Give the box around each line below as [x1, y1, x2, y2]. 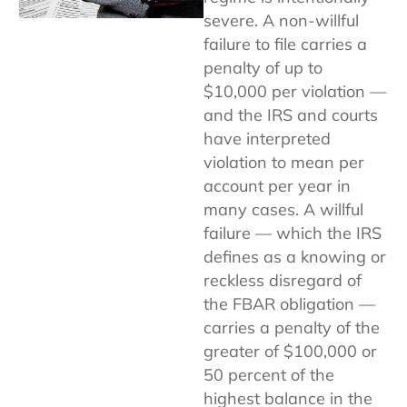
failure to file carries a [203, 33, 367, 55]
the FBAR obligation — [203, 293, 375, 314]
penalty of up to [203, 56, 323, 78]
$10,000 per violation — [203, 80, 386, 102]
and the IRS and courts [203, 104, 378, 125]
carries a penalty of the [203, 316, 380, 338]
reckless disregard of [203, 269, 362, 291]
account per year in [203, 174, 351, 196]
